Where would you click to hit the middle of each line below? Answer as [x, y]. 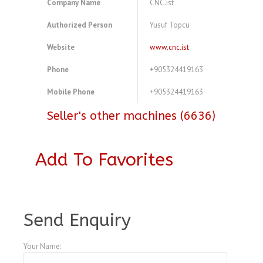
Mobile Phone [71, 92]
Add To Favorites [104, 160]
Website [61, 48]
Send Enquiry [77, 220]
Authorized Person [80, 25]
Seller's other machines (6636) [131, 116]
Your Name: [42, 247]
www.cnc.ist [169, 48]
